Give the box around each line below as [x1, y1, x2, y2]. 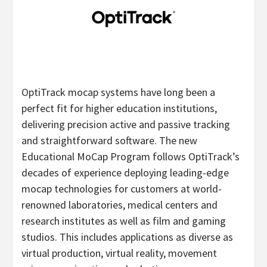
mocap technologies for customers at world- [21, 182, 222, 195]
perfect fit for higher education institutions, [21, 101, 217, 115]
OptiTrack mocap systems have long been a [21, 85, 215, 99]
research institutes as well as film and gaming [21, 214, 226, 228]
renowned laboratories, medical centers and [21, 198, 218, 212]
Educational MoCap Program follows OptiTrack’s [21, 150, 240, 163]
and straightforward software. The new [21, 133, 197, 147]
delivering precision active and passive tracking [21, 117, 230, 131]
